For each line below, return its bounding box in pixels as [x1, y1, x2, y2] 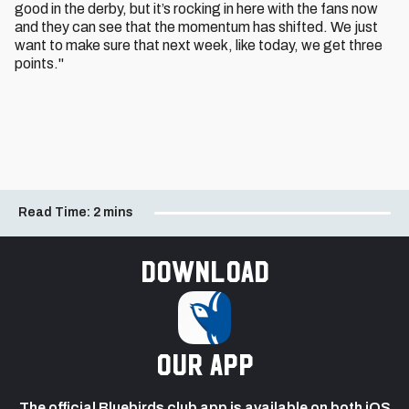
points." [15, 56, 64, 71]
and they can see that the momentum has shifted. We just [15, 19, 378, 35]
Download [140, 253, 269, 288]
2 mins [93, 204, 133, 219]
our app [155, 346, 254, 382]
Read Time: [18, 204, 90, 219]
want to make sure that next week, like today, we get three [15, 37, 383, 53]
